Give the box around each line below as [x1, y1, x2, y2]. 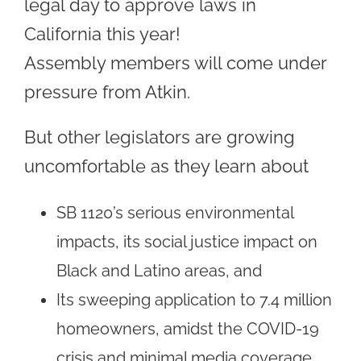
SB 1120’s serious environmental [56, 202, 293, 222]
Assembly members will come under [24, 52, 326, 73]
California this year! [24, 23, 180, 44]
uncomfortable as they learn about [24, 155, 309, 176]
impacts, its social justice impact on [56, 231, 317, 251]
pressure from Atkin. [24, 81, 190, 102]
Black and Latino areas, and [56, 260, 262, 280]
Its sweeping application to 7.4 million [56, 289, 332, 309]
